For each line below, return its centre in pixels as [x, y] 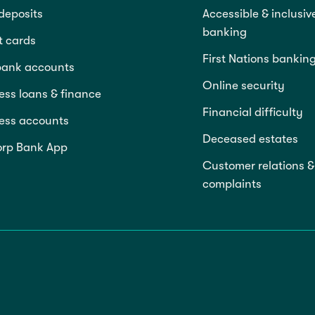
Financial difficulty [253, 112]
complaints [232, 184]
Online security [244, 86]
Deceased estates [250, 139]
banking [225, 32]
